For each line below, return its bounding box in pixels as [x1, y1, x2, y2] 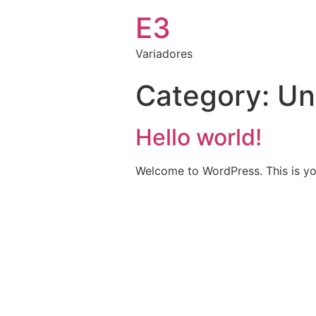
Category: [135, 78, 277, 113]
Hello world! [135, 123, 262, 151]
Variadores [135, 47, 193, 61]
